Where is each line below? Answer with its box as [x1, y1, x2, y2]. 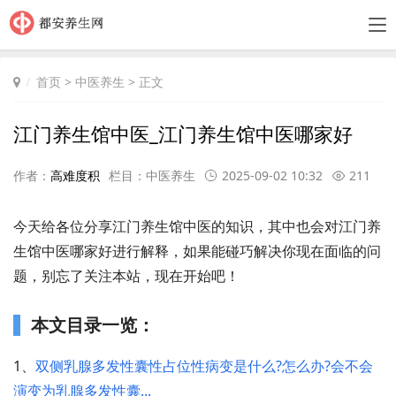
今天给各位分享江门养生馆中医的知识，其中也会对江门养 [13, 217, 381, 236]
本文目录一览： [31, 313, 155, 337]
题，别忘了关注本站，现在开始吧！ [13, 266, 240, 286]
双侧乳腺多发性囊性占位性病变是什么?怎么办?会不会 [35, 356, 373, 376]
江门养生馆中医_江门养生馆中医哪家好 [13, 120, 353, 147]
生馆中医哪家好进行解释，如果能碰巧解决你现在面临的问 [13, 241, 381, 261]
